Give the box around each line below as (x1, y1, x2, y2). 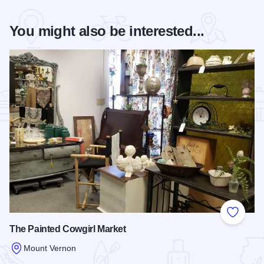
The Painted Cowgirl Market (9, 224, 126, 235)
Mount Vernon (24, 243, 76, 253)
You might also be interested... (9, 22, 204, 39)
